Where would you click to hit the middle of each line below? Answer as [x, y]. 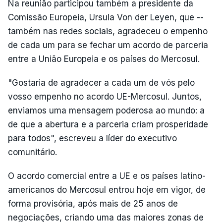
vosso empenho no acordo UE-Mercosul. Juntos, [105, 96]
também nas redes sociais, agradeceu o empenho [108, 31]
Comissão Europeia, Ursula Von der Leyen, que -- [106, 17]
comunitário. [32, 152]
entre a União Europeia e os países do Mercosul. [104, 59]
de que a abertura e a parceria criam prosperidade [108, 124]
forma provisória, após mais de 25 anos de [93, 203]
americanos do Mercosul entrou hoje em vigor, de [107, 190]
